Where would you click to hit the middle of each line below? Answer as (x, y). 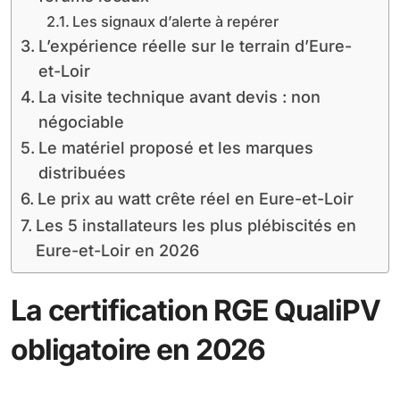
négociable (81, 121)
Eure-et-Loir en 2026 (117, 250)
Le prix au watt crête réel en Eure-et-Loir (195, 198)
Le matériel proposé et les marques (175, 147)
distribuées (82, 172)
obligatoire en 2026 (138, 349)
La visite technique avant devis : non (179, 96)
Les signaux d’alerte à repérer (175, 21)
